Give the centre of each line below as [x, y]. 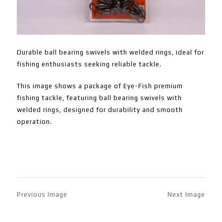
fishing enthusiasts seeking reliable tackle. [89, 64]
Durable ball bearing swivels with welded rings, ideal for [110, 53]
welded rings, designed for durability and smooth [100, 110]
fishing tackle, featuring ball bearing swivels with [99, 98]
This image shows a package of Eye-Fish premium [100, 86]
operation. [34, 122]
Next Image [187, 195]
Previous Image [42, 195]
